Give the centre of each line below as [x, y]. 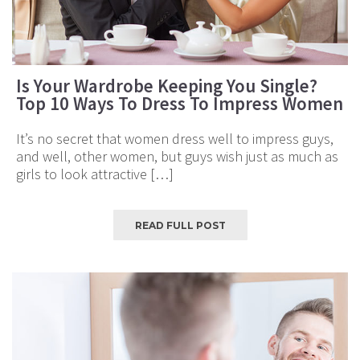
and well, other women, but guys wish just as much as [177, 157]
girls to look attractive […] [95, 174]
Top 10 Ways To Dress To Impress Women [180, 104]
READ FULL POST [180, 226]
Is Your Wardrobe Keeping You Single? [167, 86]
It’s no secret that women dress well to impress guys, [175, 139]
